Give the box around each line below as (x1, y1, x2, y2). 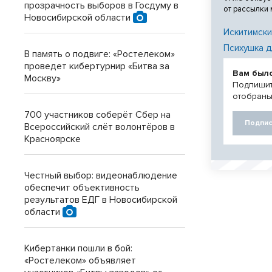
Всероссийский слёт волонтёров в (24, 121, 175, 133)
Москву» (24, 72, 61, 84)
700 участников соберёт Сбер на (24, 109, 171, 121)
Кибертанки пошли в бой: (24, 242, 132, 254)
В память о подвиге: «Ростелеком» (24, 48, 175, 60)
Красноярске (24, 133, 81, 145)
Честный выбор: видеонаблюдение (24, 169, 177, 182)
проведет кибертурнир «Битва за (24, 60, 169, 72)
